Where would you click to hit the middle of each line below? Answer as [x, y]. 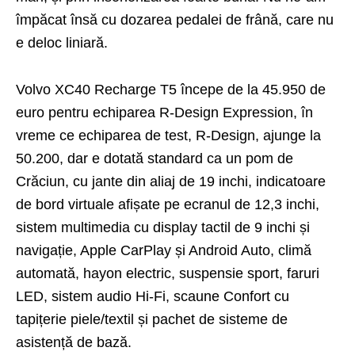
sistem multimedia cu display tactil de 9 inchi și [163, 228]
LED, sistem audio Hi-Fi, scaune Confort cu [153, 297]
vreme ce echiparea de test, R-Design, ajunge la [168, 136]
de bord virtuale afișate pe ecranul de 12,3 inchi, [168, 205]
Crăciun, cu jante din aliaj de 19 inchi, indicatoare [171, 182]
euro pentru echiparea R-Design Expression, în [164, 113]
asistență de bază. [74, 343]
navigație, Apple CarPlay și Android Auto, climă [164, 251]
